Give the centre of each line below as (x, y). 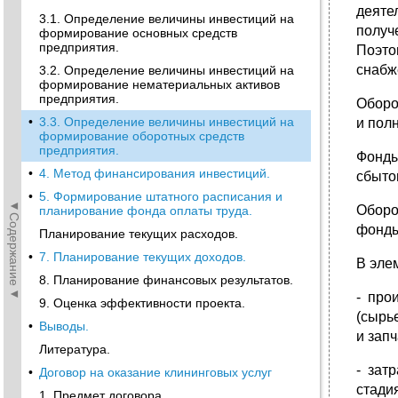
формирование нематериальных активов (159, 84)
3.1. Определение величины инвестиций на (167, 19)
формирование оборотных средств (142, 136)
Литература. (75, 349)
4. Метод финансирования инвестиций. (155, 173)
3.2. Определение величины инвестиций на (167, 70)
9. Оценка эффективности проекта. (142, 303)
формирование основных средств (138, 33)
